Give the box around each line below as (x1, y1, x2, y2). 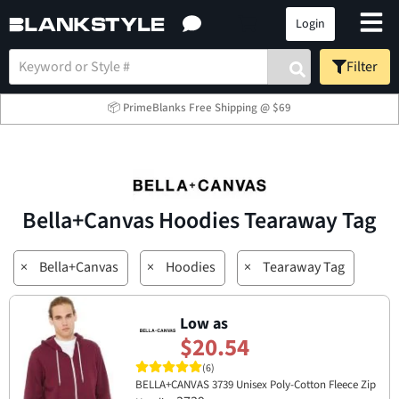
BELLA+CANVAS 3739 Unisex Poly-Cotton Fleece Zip (134, 377, 376, 394)
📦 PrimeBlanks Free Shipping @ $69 (108, 100, 291, 116)
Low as (179, 312, 228, 335)
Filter (346, 56, 378, 77)
